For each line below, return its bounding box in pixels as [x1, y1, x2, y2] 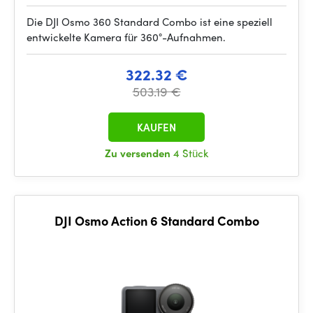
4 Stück [173, 145, 208, 161]
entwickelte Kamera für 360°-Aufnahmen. [27, 29, 226, 45]
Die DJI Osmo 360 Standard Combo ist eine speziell [27, 14, 272, 29]
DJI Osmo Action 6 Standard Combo [54, 212, 259, 229]
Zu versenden [105, 145, 173, 161]
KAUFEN [137, 119, 176, 135]
